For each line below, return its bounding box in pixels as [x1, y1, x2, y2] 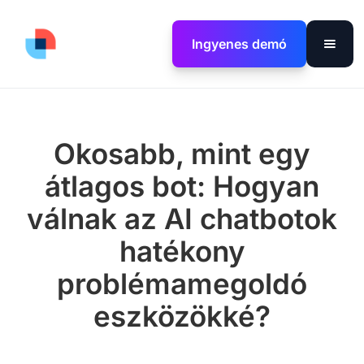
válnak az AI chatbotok [27, 201, 337, 236]
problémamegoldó [57, 266, 307, 301]
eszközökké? [93, 299, 271, 333]
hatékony [119, 234, 245, 268]
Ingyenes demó [191, 35, 287, 52]
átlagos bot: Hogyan [45, 169, 319, 203]
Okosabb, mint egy [54, 136, 310, 171]
